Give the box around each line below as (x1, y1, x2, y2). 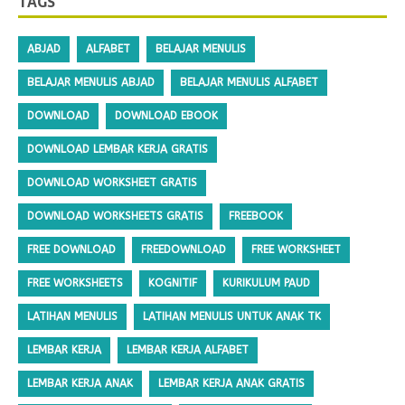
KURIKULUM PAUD (222, 276, 310, 289)
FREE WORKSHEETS (27, 276, 123, 289)
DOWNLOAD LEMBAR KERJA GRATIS (27, 142, 208, 155)
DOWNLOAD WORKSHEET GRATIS (27, 175, 197, 189)
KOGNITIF (148, 276, 197, 289)
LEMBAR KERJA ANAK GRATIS (158, 376, 305, 390)
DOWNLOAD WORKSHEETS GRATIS (27, 209, 203, 222)
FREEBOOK (229, 209, 283, 222)
